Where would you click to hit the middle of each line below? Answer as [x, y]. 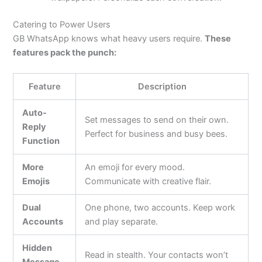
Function [41, 141]
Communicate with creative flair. [148, 182]
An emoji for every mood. [135, 168]
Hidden [37, 248]
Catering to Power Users [62, 24]
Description [162, 87]
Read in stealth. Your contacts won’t [157, 255]
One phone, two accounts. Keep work [160, 208]
